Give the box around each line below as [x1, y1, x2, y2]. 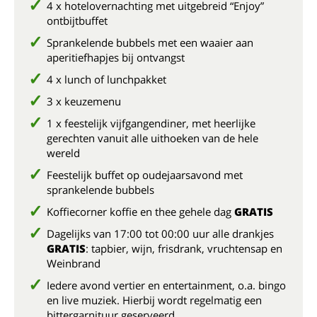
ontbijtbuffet [47, 13, 108, 28]
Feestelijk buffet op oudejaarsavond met [47, 168, 243, 182]
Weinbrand [47, 256, 100, 270]
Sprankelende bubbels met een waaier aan [47, 35, 253, 50]
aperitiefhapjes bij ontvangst [47, 50, 185, 64]
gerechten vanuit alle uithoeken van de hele [47, 131, 258, 145]
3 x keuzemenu [47, 94, 121, 108]
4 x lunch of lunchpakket [47, 72, 166, 86]
